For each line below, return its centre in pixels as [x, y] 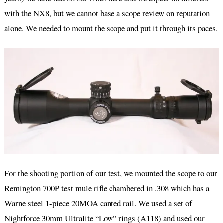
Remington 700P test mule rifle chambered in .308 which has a [107, 188]
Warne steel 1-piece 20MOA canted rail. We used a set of [98, 203]
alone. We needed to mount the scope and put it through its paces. [111, 28]
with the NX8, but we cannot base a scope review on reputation [107, 13]
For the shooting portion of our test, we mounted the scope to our [111, 173]
